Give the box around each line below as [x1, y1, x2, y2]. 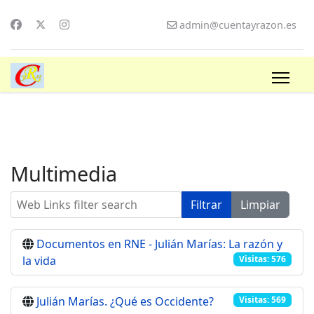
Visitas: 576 [239, 253, 287, 266]
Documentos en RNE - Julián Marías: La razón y [36, 236, 282, 252]
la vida [22, 253, 56, 268]
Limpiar [240, 197, 280, 212]
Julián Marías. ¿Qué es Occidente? [36, 294, 214, 309]
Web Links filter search [10, 191, 130, 207]
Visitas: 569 [239, 294, 287, 306]
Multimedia [11, 160, 117, 187]
